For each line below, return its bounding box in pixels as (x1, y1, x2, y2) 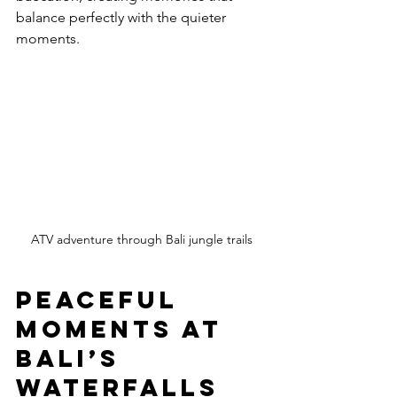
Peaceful (16, 284, 189, 315)
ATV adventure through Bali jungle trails (31, 231, 253, 248)
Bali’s (16, 343, 130, 374)
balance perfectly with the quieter (16, 9, 230, 27)
